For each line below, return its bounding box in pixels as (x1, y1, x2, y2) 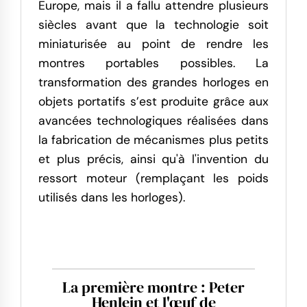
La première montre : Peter (62, 276, 245, 297)
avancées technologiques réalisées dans (38, 112, 269, 128)
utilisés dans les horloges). (38, 189, 185, 205)
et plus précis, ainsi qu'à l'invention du (38, 151, 269, 167)
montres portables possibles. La (38, 55, 269, 71)
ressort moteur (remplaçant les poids (38, 170, 269, 186)
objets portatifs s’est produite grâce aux (38, 93, 269, 109)
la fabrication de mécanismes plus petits (38, 132, 269, 147)
